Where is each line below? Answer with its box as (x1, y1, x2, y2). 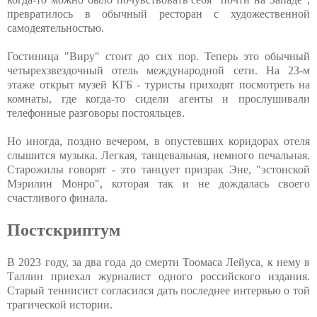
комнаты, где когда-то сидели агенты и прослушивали (7, 93, 310, 105)
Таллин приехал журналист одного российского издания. (7, 270, 310, 283)
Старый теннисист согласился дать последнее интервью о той (7, 284, 310, 297)
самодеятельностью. (7, 22, 104, 35)
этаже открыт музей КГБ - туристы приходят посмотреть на (7, 79, 310, 91)
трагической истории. (7, 299, 113, 311)
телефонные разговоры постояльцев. (7, 107, 185, 120)
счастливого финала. (7, 192, 108, 204)
